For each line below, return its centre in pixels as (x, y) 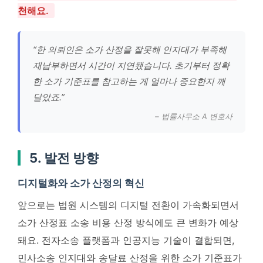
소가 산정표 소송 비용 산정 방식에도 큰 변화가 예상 (128, 222)
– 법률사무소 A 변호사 (194, 116)
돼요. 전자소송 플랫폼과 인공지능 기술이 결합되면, (126, 240)
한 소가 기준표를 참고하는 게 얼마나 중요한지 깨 (129, 81)
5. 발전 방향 (64, 158)
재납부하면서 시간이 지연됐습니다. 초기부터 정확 (131, 65)
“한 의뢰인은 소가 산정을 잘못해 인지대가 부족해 (130, 49)
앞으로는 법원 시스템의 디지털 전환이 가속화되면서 (128, 205)
